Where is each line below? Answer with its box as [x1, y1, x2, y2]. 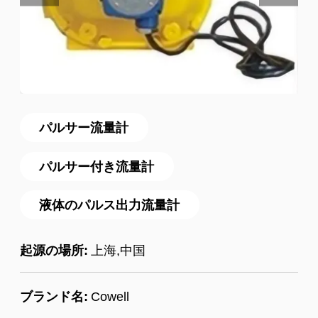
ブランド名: [19, 289, 88, 305]
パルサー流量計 [39, 120, 129, 136]
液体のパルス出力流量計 [39, 197, 180, 213]
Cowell [90, 289, 129, 305]
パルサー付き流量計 [39, 158, 155, 174]
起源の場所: [19, 242, 88, 258]
